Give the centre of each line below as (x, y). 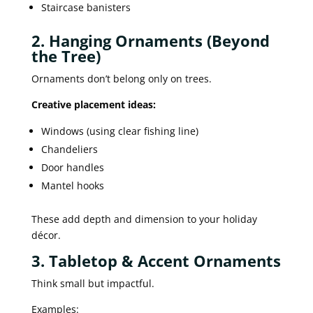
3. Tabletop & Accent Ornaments (156, 260)
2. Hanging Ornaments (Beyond (150, 40)
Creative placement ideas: (93, 104)
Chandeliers (69, 149)
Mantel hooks (72, 185)
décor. (46, 235)
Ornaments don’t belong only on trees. (121, 78)
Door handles (72, 167)
